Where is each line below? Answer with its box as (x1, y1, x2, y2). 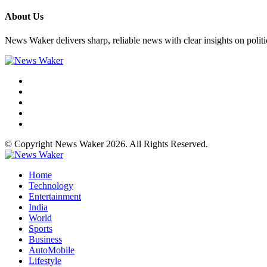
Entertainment (29, 191, 81, 201)
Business (29, 234, 62, 244)
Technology (29, 180, 73, 191)
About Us (5, 11, 44, 22)
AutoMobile (29, 244, 74, 255)
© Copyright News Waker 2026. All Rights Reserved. (5, 138, 208, 149)
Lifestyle (29, 255, 61, 266)
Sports (29, 223, 52, 234)
